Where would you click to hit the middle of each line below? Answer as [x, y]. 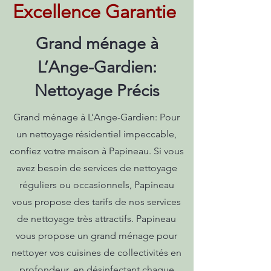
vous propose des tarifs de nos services [96, 202]
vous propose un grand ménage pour [96, 236]
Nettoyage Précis [97, 91]
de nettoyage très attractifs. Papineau [96, 219]
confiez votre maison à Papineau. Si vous [96, 151]
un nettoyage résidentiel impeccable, [96, 134]
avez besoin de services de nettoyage [96, 168]
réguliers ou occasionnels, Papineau [96, 185]
